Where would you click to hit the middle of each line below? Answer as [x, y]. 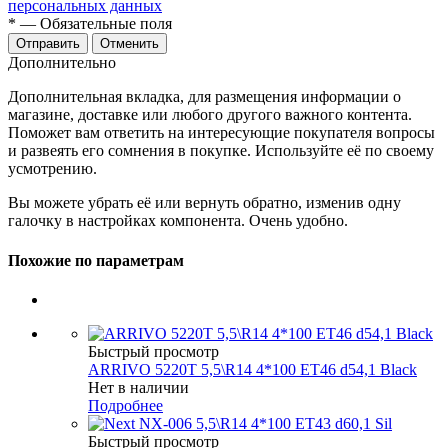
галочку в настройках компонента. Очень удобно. [178, 221]
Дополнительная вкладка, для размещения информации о [204, 97]
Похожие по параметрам [96, 260]
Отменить [129, 44]
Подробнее [125, 405]
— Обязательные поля [94, 24]
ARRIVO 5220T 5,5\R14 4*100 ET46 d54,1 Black [252, 369]
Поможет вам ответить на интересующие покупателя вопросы [221, 133]
